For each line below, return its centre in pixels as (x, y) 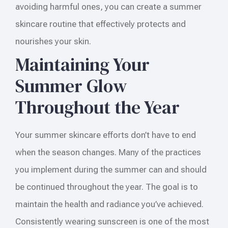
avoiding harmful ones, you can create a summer (108, 6)
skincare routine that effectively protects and (101, 24)
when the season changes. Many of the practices (108, 152)
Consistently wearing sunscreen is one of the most (112, 221)
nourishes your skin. (53, 41)
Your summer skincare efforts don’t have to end (106, 135)
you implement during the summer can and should (111, 169)
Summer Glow (71, 85)
